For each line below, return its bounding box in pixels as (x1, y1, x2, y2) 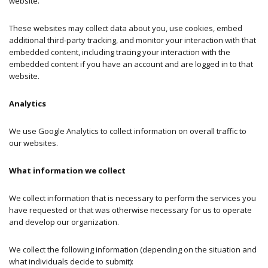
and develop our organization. (9, 217, 121, 228)
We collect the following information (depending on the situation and (9, 244, 257, 255)
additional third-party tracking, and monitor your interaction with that (9, 35, 256, 46)
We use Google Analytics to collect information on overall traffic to (9, 126, 246, 137)
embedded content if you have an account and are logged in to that (9, 59, 253, 70)
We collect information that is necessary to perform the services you (9, 193, 256, 204)
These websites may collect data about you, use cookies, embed (9, 23, 242, 34)
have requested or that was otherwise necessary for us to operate (9, 205, 252, 216)
